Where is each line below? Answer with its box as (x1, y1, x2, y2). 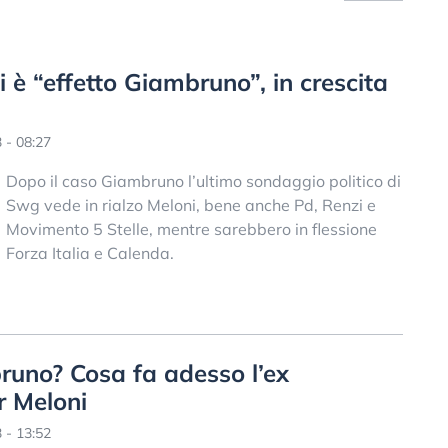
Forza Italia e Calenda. (5, 243, 174, 263)
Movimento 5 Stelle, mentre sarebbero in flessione (5, 219, 377, 239)
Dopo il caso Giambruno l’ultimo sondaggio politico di (5, 171, 401, 191)
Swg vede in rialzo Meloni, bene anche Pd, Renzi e (5, 195, 376, 215)
